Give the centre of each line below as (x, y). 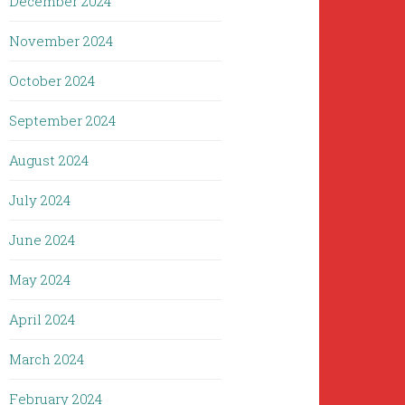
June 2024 (42, 240)
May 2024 (40, 279)
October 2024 (52, 80)
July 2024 (40, 200)
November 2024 (61, 41)
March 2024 (47, 359)
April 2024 (42, 319)
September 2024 (63, 120)
